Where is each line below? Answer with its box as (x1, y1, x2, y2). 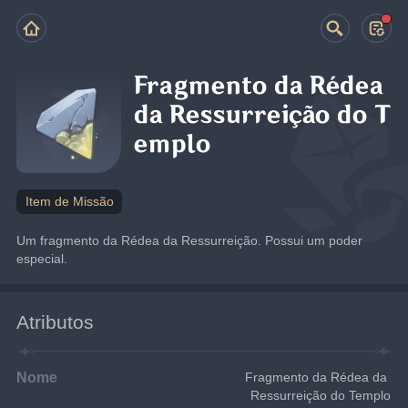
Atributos (16, 311, 95, 332)
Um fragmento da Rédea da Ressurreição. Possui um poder (16, 232, 363, 248)
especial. (16, 250, 68, 266)
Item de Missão (25, 194, 114, 209)
